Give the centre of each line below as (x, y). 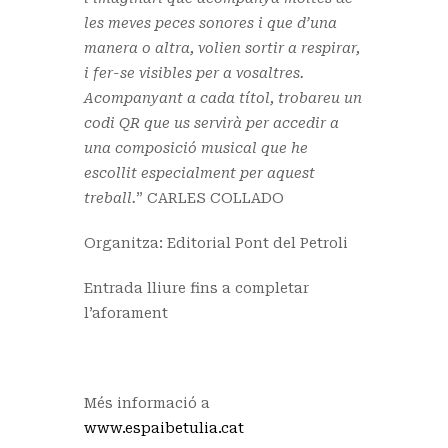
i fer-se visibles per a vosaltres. (194, 72)
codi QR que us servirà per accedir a (211, 122)
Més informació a (147, 402)
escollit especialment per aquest (199, 172)
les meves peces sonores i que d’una (210, 22)
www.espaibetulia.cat (164, 427)
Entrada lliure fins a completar (196, 287)
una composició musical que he (196, 147)
